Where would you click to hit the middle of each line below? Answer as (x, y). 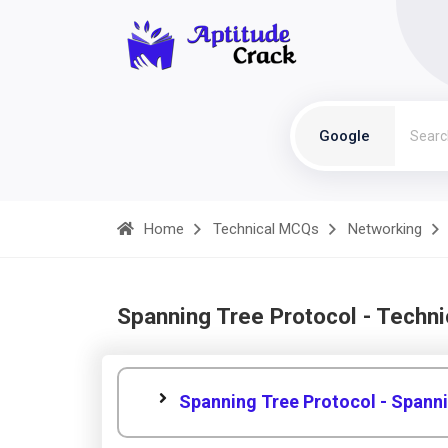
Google (344, 136)
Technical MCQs (266, 229)
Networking (385, 229)
